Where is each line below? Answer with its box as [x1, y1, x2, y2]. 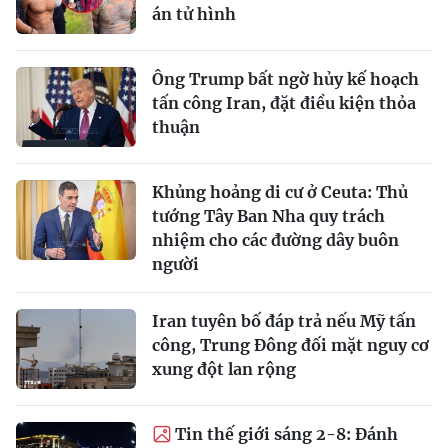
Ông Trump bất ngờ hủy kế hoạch [152, 69, 419, 90]
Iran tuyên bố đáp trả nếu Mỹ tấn [152, 311, 416, 332]
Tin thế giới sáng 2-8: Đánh [175, 424, 398, 445]
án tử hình [152, 4, 236, 25]
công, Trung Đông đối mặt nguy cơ [152, 335, 429, 356]
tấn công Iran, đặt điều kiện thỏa [152, 93, 416, 114]
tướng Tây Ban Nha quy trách [152, 206, 385, 227]
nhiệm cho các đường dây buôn [152, 230, 399, 251]
